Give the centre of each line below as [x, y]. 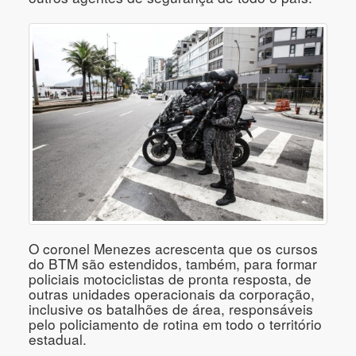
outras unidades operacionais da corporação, [172, 293]
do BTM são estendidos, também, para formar [173, 263]
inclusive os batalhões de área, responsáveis [171, 308]
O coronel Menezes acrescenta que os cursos [173, 248]
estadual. [58, 339]
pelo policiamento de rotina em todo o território [175, 323]
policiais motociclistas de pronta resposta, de [170, 278]
